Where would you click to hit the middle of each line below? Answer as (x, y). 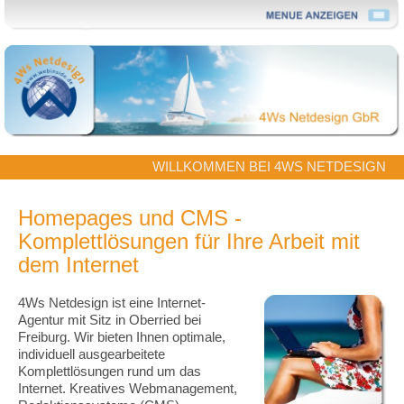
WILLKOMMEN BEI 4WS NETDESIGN (269, 166)
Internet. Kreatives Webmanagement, (128, 388)
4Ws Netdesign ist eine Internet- (112, 303)
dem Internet (78, 264)
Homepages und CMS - (130, 217)
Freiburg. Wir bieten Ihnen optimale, (122, 337)
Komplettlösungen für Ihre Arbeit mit (189, 241)
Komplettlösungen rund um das (110, 371)
